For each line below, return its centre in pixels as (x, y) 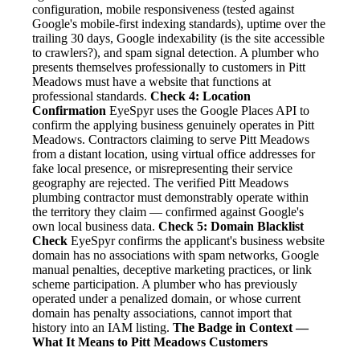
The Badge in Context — (241, 328)
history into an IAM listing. (102, 328)
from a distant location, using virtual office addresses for (174, 154)
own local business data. (95, 227)
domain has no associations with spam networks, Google (176, 256)
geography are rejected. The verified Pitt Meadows (160, 183)
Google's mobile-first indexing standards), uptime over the (179, 24)
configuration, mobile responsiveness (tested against (163, 10)
